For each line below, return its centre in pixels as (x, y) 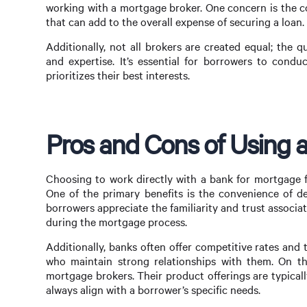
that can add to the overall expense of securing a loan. (175, 22)
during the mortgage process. (116, 221)
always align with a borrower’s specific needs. (153, 289)
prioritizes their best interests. (118, 75)
